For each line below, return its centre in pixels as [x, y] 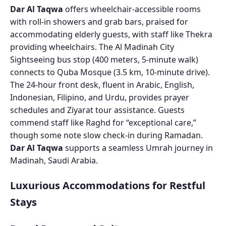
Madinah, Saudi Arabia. [54, 160]
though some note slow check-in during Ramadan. [106, 135]
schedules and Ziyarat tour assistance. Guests [97, 110]
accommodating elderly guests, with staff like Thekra [111, 34]
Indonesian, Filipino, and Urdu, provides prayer [100, 97]
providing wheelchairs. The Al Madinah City [92, 47]
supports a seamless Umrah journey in [138, 148]
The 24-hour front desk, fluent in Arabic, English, [102, 84]
